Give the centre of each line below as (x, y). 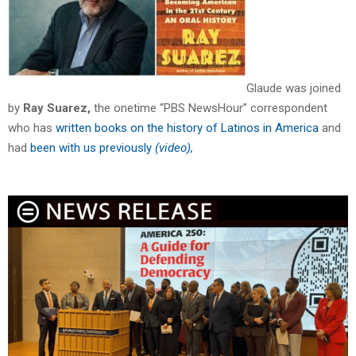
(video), (174, 148)
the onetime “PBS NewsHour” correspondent (209, 108)
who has (32, 128)
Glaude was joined (294, 89)
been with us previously (93, 148)
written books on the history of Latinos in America (187, 128)
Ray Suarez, (57, 108)
